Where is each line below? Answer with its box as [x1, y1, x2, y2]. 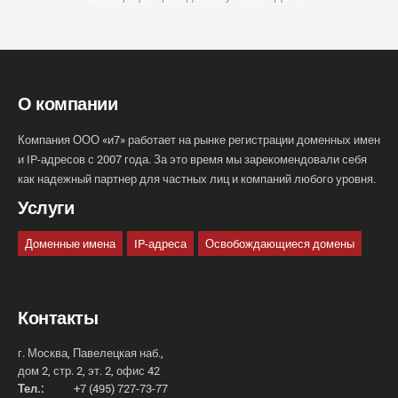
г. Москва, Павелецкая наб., [18, 344, 163, 361]
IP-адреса [134, 235, 187, 251]
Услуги [18, 195, 74, 219]
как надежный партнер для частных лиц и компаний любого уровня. [18, 170, 376, 187]
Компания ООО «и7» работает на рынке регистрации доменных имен [18, 131, 380, 147]
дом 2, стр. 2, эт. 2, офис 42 [18, 362, 160, 378]
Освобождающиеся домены [205, 235, 354, 251]
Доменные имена [25, 235, 115, 251]
